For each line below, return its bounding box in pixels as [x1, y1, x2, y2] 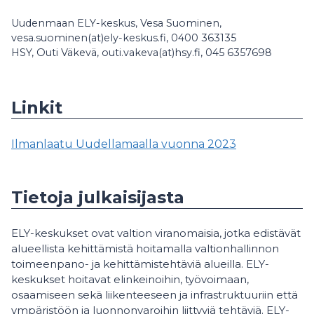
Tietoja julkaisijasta [11, 187, 184, 207]
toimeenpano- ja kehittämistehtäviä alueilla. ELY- [11, 257, 269, 271]
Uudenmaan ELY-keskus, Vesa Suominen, [11, 17, 221, 29]
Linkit [11, 97, 62, 118]
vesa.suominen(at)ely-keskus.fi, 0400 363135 [11, 32, 236, 44]
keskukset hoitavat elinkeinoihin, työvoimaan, [11, 273, 249, 286]
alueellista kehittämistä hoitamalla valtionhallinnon [11, 242, 279, 255]
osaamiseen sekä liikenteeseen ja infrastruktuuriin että [11, 288, 298, 301]
